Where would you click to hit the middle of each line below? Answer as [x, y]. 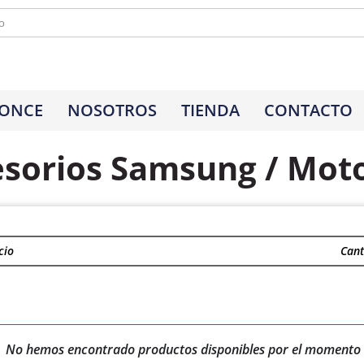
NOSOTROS [112, 110]
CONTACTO [308, 110]
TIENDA [210, 110]
